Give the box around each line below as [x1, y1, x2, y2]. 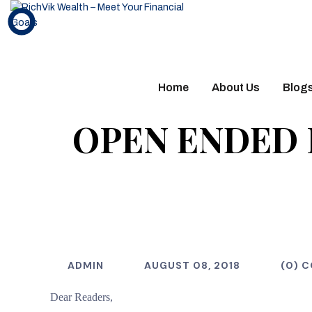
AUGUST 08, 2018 [144, 259, 240, 272]
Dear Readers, [50, 291, 113, 303]
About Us [211, 81, 260, 93]
